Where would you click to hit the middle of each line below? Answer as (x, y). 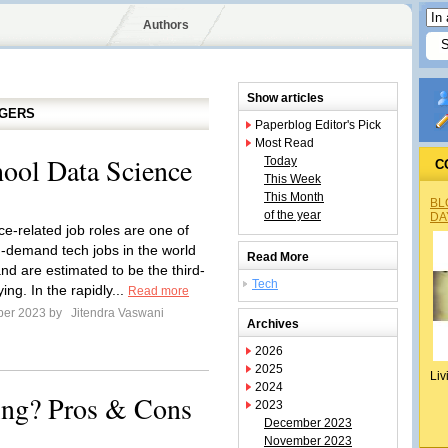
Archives (273, 324)
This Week (292, 179)
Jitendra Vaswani (116, 313)
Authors (165, 25)
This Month (294, 197)
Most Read (284, 143)
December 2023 (308, 423)
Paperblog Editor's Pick (318, 125)
